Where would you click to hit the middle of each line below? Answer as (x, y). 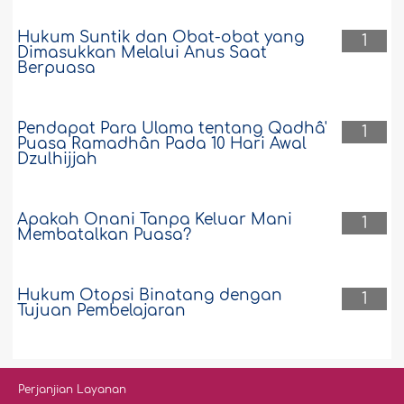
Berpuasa (57, 69)
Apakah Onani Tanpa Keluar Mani (155, 220)
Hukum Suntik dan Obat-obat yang (161, 38)
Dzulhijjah (58, 160)
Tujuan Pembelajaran (102, 311)
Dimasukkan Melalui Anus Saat (142, 53)
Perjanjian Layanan (72, 390)
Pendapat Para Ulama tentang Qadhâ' (173, 129)
